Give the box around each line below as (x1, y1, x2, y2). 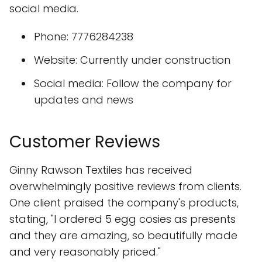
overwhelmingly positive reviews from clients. (9, 179, 242, 194)
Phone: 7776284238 (34, 29, 133, 44)
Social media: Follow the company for (34, 76, 232, 91)
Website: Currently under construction (34, 53, 230, 67)
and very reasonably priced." (9, 244, 161, 259)
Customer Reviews (9, 130, 160, 153)
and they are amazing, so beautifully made (9, 228, 237, 243)
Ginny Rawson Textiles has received (9, 163, 192, 177)
